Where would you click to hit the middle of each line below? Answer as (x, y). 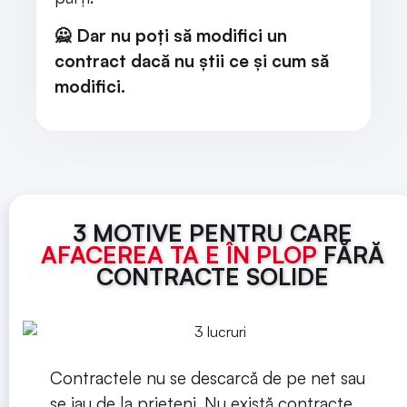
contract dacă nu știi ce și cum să (192, 61)
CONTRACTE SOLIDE (213, 276)
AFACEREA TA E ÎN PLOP (182, 254)
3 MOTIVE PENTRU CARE (213, 232)
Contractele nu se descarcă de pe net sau (208, 377)
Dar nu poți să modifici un (182, 36)
